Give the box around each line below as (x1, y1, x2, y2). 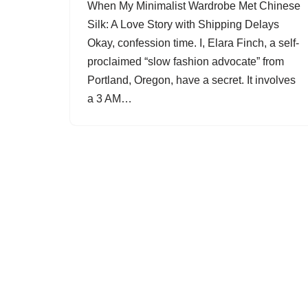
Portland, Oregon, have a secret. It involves (87, 74, 296, 86)
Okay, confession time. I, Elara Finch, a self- (87, 37, 299, 49)
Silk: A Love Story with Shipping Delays (87, 19, 279, 30)
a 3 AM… (87, 93, 135, 104)
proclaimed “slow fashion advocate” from (87, 56, 284, 67)
